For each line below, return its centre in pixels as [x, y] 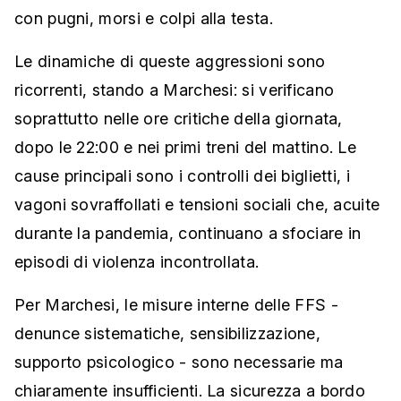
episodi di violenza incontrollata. [137, 262]
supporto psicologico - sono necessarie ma [179, 362]
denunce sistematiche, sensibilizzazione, [167, 333]
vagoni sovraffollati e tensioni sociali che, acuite [197, 205]
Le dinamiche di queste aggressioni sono [170, 61]
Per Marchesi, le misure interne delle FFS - [176, 305]
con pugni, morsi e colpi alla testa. [144, 18]
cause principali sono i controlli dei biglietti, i [182, 176]
